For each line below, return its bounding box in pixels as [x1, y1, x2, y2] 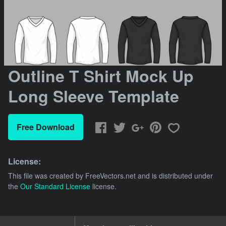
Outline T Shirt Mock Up [8, 64, 194, 88]
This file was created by [8, 171, 85, 181]
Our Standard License [20, 181, 90, 192]
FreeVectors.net [85, 171, 136, 181]
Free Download [17, 121, 75, 133]
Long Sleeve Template [8, 84, 179, 108]
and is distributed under [136, 171, 213, 181]
